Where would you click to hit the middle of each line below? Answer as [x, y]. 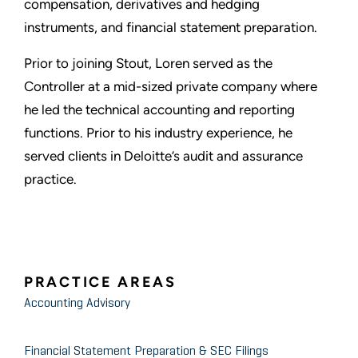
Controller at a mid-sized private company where [171, 87]
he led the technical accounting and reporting [159, 110]
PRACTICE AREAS [100, 282]
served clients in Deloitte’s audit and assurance [163, 156]
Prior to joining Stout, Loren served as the [148, 64]
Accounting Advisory [77, 304]
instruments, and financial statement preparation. [171, 28]
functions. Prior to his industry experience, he [158, 133]
